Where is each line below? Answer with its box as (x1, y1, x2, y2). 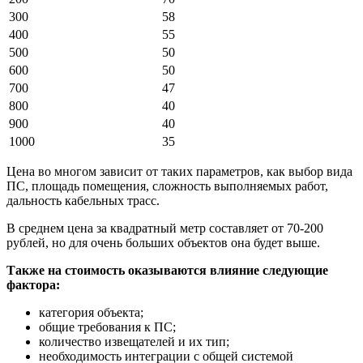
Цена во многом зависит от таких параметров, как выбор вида (6, 164, 352, 179)
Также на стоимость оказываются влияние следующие (6, 263, 328, 278)
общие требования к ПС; (39, 320, 176, 335)
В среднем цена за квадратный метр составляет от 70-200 (6, 221, 323, 236)
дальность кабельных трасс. (6, 194, 160, 208)
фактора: (6, 278, 60, 293)
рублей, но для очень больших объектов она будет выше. (6, 236, 320, 250)
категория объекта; (39, 305, 143, 320)
